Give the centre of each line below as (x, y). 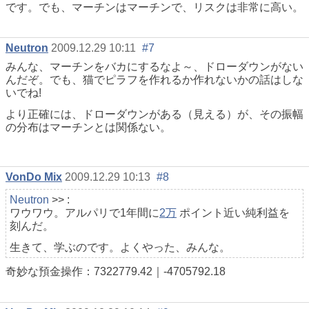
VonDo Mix (34, 177)
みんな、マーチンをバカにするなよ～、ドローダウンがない (154, 67)
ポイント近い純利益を (233, 213)
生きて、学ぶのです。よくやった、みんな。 (120, 248)
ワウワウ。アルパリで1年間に (84, 213)
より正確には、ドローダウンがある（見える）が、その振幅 (154, 114)
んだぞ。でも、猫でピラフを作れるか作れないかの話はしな (154, 80)
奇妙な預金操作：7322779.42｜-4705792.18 (116, 272)
